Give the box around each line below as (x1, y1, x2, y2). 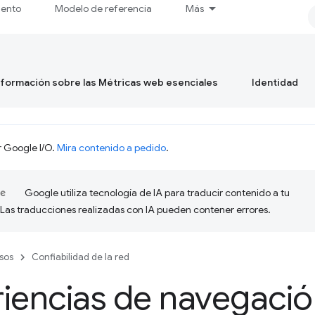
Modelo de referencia (55, 2, 153, 15)
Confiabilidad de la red (32, 251, 129, 263)
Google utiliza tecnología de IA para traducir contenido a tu (25, 186, 290, 199)
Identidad (252, 76, 298, 89)
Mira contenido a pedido (57, 141, 166, 154)
